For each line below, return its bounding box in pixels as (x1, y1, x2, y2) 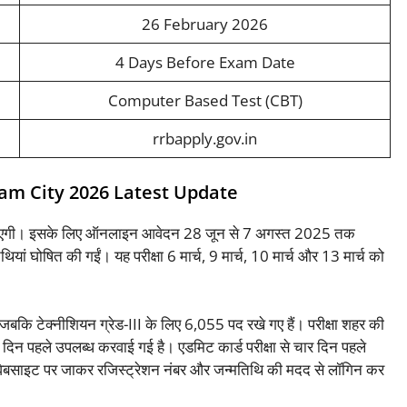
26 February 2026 (142, 14, 268, 35)
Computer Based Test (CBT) (107, 90, 303, 112)
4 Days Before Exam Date (114, 52, 295, 74)
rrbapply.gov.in (153, 128, 257, 150)
